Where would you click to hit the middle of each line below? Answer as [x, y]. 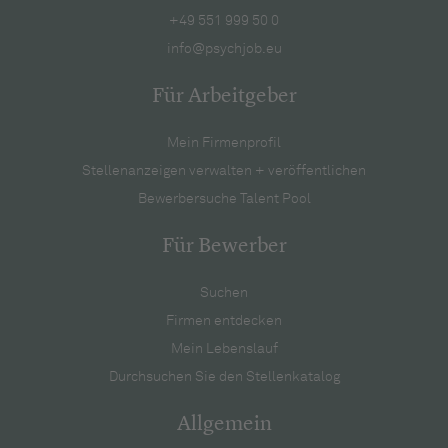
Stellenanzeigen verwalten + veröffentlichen [224, 170]
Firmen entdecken [224, 320]
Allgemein [224, 424]
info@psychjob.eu [224, 48]
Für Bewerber [224, 246]
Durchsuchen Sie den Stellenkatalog [224, 376]
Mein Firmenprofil [224, 142]
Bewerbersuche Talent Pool [224, 198]
